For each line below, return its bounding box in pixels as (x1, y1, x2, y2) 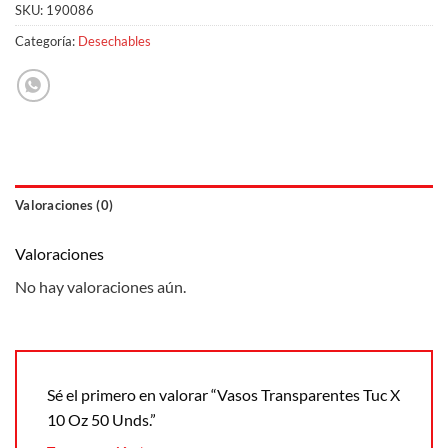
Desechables (78, 32, 151, 49)
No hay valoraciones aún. (15, 276, 186, 296)
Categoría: (15, 32, 78, 49)
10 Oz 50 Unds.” (47, 409, 159, 429)
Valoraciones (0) (15, 196, 114, 213)
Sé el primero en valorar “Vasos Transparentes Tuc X (47, 384, 400, 404)
